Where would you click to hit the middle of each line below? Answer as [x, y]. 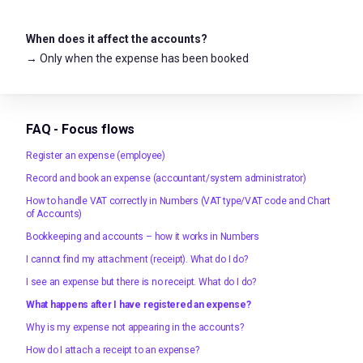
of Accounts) [54, 214]
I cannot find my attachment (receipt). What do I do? [137, 259]
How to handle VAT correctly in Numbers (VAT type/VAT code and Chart [178, 201]
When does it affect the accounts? [117, 38]
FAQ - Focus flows [81, 129]
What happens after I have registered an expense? [139, 304]
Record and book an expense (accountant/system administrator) [166, 178]
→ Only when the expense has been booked [137, 58]
